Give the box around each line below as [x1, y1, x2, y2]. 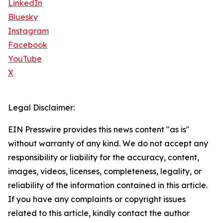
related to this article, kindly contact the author [8, 208, 190, 218]
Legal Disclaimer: [8, 103, 75, 112]
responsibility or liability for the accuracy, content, [8, 152, 199, 162]
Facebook [8, 40, 47, 50]
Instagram [8, 26, 49, 36]
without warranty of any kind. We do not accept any [8, 138, 208, 148]
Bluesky [8, 12, 38, 22]
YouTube [8, 54, 42, 64]
